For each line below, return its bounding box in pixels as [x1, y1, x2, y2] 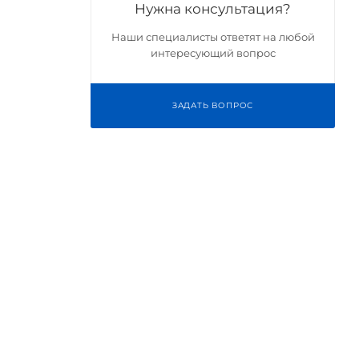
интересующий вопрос [150, 46, 276, 59]
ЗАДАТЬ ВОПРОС [171, 99, 254, 111]
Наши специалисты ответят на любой [111, 30, 315, 43]
